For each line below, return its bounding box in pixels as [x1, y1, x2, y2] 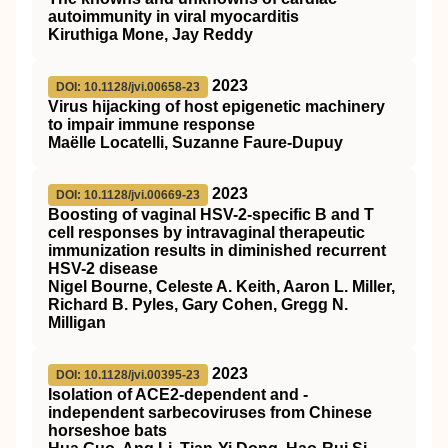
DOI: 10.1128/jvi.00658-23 [56, 80, 200, 94]
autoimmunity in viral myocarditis [48, 8, 299, 25]
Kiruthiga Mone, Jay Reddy [48, 26, 253, 43]
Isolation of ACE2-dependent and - [48, 386, 308, 403]
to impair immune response [48, 116, 255, 133]
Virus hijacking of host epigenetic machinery [48, 98, 385, 115]
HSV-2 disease [48, 260, 158, 277]
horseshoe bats [48, 422, 167, 439]
